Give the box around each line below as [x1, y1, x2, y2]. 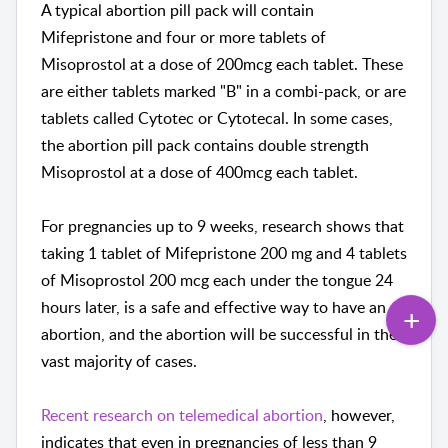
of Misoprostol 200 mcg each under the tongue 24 [41, 269, 393, 292]
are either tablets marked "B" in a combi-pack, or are [41, 80, 406, 103]
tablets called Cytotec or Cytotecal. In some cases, [41, 107, 393, 130]
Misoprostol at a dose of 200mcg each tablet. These [41, 53, 403, 76]
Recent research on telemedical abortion [41, 404, 323, 427]
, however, [323, 404, 395, 427]
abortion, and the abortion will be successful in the [41, 323, 397, 346]
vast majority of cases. [41, 350, 201, 373]
